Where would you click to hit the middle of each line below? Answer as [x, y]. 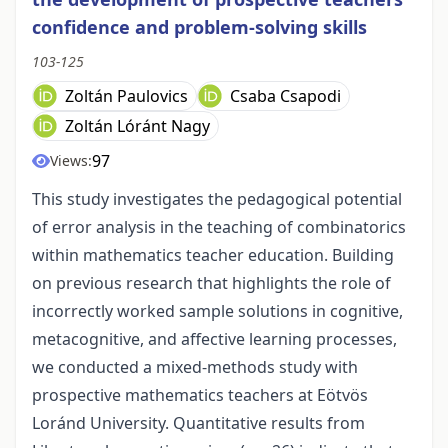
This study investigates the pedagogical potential [217, 199]
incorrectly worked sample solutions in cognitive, [217, 311]
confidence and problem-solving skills [199, 27]
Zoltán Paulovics [126, 96]
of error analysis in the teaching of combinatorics [219, 227]
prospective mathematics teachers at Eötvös [200, 395]
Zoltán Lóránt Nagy [137, 126]
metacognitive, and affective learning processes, [214, 339]
